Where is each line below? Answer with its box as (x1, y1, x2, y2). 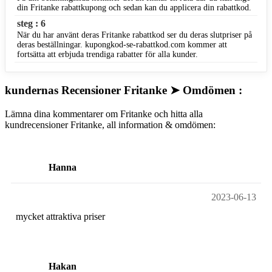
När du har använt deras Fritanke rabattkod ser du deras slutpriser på (17, 30, 252, 40)
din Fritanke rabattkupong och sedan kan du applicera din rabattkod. (17, 3, 251, 13)
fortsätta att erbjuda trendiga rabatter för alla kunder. (17, 50, 198, 59)
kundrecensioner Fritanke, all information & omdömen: (5, 119, 216, 130)
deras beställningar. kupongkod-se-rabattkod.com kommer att (17, 40, 227, 50)
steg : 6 (17, 18, 46, 29)
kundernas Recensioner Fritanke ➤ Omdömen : (5, 84, 242, 97)
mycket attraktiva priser (16, 211, 105, 222)
